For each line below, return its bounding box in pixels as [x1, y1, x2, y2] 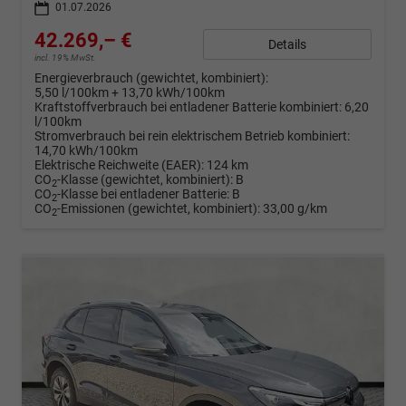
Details [268, 36, 306, 52]
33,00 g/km [263, 201, 327, 217]
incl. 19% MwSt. [34, 53, 96, 63]
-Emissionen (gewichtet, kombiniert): [57, 201, 263, 217]
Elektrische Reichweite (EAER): [34, 158, 204, 173]
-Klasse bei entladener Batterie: [57, 187, 229, 202]
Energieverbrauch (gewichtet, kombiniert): [34, 71, 268, 86]
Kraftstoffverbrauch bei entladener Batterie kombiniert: [34, 100, 344, 115]
